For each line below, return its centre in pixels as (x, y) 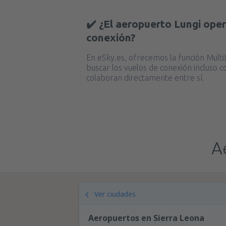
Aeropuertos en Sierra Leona (146, 218)
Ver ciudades (115, 194)
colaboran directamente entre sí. (145, 78)
